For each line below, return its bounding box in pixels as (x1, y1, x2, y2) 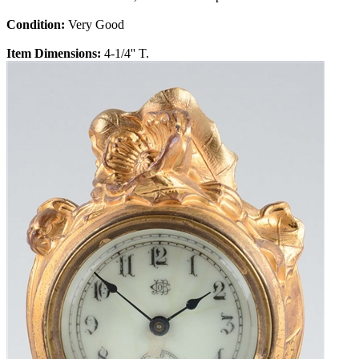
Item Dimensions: (6, 46, 104, 61)
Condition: (6, 18, 68, 32)
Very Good (68, 18, 124, 32)
